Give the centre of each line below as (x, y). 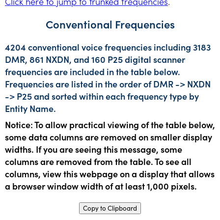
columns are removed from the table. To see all (98, 161)
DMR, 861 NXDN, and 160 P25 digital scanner (95, 59)
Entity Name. (30, 108)
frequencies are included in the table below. (93, 71)
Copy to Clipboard (110, 208)
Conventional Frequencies (110, 24)
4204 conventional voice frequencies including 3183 (108, 47)
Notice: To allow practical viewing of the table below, (110, 124)
